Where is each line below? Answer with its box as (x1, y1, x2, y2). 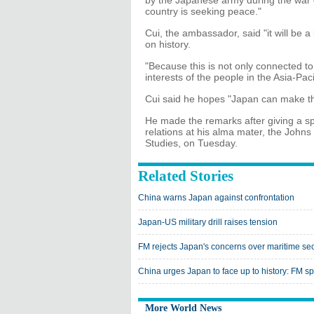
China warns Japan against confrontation (138, 193, 294, 203)
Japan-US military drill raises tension (138, 217, 278, 227)
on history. (145, 39, 191, 50)
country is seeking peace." (145, 6, 261, 17)
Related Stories (138, 168, 233, 184)
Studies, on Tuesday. (145, 137, 238, 149)
